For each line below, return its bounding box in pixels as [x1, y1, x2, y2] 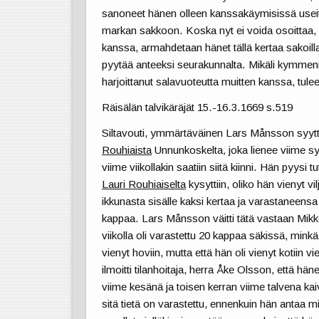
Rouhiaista [102, 144, 152, 157]
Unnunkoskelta [152, 144, 224, 157]
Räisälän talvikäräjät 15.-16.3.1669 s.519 [102, 100, 293, 113]
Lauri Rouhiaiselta [102, 178, 187, 191]
